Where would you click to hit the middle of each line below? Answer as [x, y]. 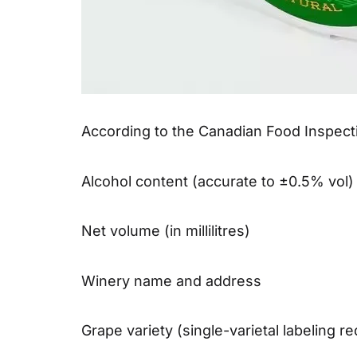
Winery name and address [171, 280]
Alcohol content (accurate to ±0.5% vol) [218, 181]
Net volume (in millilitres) [166, 231]
